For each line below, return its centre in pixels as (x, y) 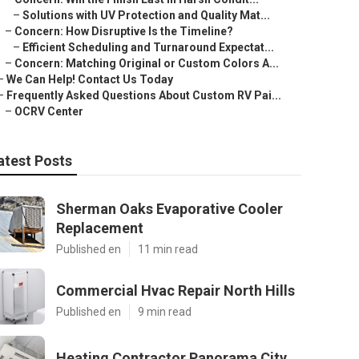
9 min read (165, 312)
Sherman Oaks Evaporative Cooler (169, 209)
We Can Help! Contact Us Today (90, 79)
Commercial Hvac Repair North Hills (175, 290)
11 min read (168, 249)
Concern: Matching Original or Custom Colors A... (147, 63)
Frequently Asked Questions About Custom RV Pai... (144, 95)
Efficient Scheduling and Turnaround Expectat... (148, 47)
